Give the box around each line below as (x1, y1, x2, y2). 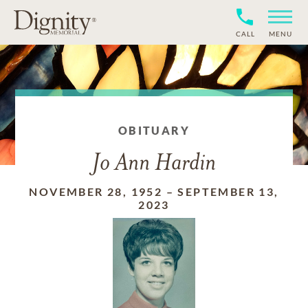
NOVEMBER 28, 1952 (29, 185, 163, 198)
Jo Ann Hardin (92, 152, 216, 176)
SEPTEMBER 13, (177, 185, 279, 198)
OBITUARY (118, 124, 190, 137)
